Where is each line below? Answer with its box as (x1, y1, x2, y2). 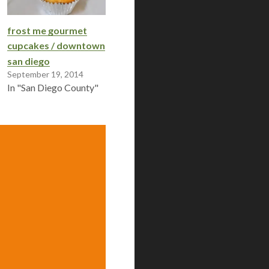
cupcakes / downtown (7, 40, 105, 52)
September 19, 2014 (7, 69, 83, 80)
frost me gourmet (7, 24, 87, 36)
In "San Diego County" (7, 82, 98, 94)
